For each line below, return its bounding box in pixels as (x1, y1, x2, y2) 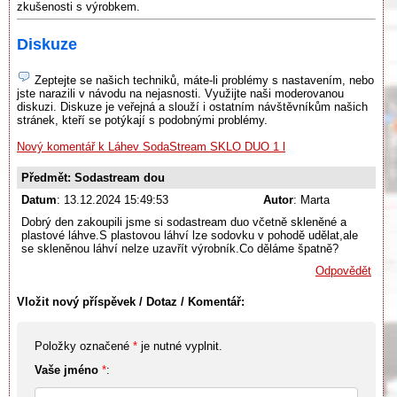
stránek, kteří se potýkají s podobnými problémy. (17, 113, 268, 128)
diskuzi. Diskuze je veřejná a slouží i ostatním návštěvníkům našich (17, 100, 368, 114)
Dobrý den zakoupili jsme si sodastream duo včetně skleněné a (21, 215, 346, 230)
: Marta (293, 193, 330, 207)
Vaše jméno (35, 363, 98, 378)
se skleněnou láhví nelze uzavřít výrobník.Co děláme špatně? (21, 242, 339, 256)
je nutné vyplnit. (137, 339, 222, 354)
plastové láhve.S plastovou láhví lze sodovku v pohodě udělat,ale (21, 229, 358, 243)
